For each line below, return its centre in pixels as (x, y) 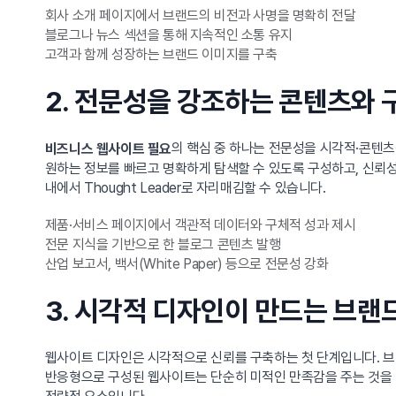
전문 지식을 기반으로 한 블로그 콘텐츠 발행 (163, 244)
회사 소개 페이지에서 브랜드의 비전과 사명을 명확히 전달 (200, 15)
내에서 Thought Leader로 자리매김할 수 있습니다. (185, 187)
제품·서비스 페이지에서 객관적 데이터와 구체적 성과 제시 (200, 225)
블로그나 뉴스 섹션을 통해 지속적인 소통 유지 (168, 34)
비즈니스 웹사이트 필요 (108, 148)
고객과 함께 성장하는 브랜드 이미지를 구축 (161, 54)
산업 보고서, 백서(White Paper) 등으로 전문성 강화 (187, 263)
